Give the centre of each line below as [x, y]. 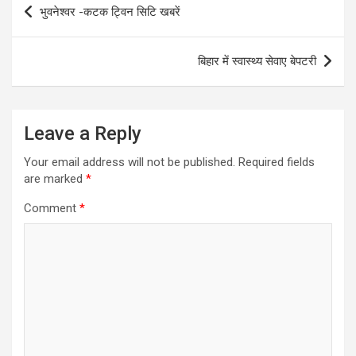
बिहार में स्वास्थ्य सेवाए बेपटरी [257, 62]
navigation [58, 25]
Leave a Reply [83, 134]
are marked [55, 179]
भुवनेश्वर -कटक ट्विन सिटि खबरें [110, 12]
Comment [52, 209]
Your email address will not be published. [130, 163]
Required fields [277, 163]
